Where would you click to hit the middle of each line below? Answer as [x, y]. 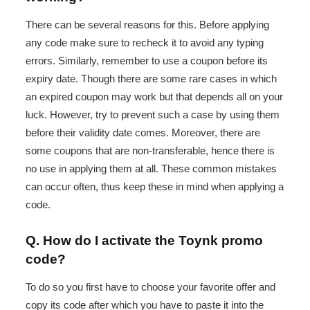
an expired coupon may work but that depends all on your [154, 96]
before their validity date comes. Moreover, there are [143, 132]
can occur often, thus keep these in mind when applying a [155, 186]
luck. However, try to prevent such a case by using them [153, 114]
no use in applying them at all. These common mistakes [151, 168]
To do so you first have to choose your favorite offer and [151, 286]
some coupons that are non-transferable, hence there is [150, 150]
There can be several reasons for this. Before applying [147, 24]
